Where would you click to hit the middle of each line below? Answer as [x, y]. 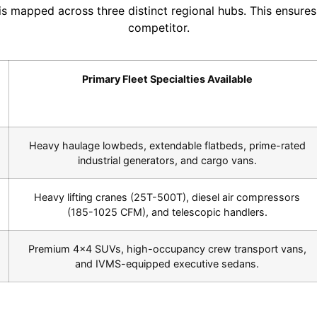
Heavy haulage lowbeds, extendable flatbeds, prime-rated [167, 146]
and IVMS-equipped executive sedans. [167, 264]
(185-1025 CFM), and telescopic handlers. [167, 212]
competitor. [158, 27]
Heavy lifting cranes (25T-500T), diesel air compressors [167, 197]
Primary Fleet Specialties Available [167, 79]
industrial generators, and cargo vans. [167, 161]
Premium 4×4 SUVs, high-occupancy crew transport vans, [167, 249]
